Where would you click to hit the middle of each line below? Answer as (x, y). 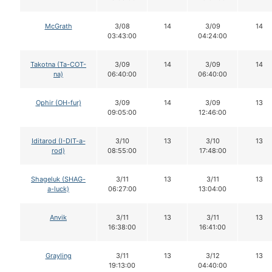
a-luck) (58, 189)
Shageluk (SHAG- (58, 179)
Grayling (58, 255)
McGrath (58, 26)
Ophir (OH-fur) (58, 102)
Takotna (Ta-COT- (58, 64)
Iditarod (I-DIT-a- (58, 141)
